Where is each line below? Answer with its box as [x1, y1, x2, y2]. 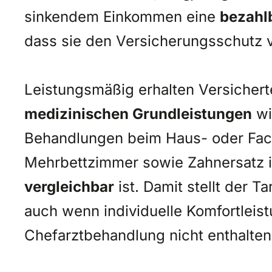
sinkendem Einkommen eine [24, 7, 220, 25]
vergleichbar [24, 177, 114, 195]
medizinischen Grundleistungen [24, 104, 252, 122]
